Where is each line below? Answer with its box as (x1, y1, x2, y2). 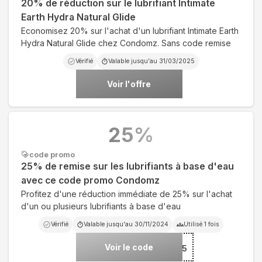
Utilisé (184, 220, 204, 228)
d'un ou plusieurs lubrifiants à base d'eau (21, 201, 181, 211)
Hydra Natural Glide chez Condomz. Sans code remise (21, 37, 231, 48)
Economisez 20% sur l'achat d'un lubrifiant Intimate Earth (21, 25, 239, 36)
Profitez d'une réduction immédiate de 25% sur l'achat (21, 188, 232, 199)
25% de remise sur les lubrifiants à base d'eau (21, 160, 234, 172)
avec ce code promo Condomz (21, 174, 160, 186)
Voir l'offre (107, 78, 151, 89)
